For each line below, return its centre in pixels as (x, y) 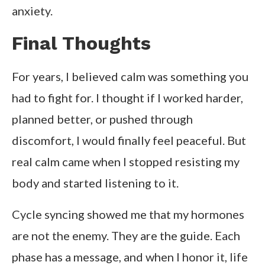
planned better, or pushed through (102, 119)
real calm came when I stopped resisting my (126, 162)
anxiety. (32, 11)
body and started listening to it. (95, 183)
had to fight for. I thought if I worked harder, (127, 98)
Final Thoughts (81, 43)
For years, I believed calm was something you (130, 77)
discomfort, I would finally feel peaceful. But (129, 140)
